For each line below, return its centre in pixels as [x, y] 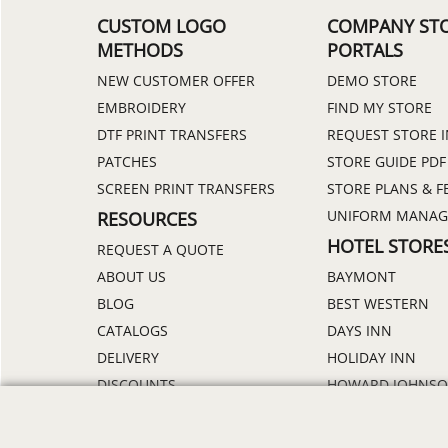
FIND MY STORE [379, 108]
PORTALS [365, 50]
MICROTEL [361, 412]
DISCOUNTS [136, 385]
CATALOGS [132, 331]
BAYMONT [361, 277]
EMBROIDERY [141, 108]
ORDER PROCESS [153, 412]
